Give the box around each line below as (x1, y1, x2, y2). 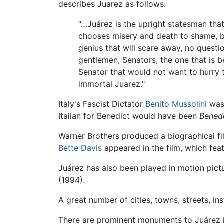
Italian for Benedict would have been (58, 110, 199, 121)
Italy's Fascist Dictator (58, 98, 145, 109)
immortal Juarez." (78, 78, 145, 89)
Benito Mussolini (145, 98, 207, 109)
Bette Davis (58, 142, 102, 153)
